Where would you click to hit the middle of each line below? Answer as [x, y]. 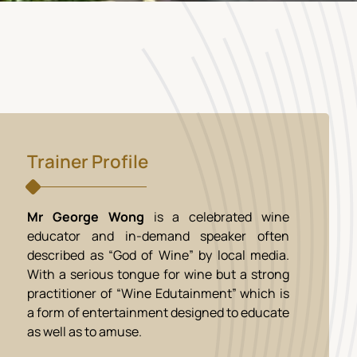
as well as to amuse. [85, 331]
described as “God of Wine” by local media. [158, 255]
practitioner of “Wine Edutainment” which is [158, 293]
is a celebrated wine [216, 217]
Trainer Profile [88, 161]
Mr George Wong [86, 217]
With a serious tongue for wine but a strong [158, 274]
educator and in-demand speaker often [158, 236]
